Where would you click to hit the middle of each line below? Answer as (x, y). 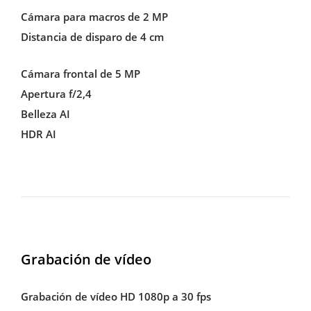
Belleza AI (45, 114)
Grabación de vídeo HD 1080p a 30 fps (116, 296)
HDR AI (38, 134)
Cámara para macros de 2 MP (94, 16)
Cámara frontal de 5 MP (80, 74)
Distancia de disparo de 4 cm (92, 36)
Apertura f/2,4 (56, 94)
